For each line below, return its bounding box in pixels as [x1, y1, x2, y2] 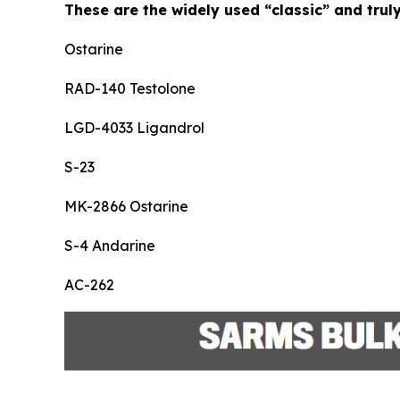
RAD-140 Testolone [64, 79, 196, 98]
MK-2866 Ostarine [64, 197, 188, 216]
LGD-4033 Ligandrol [64, 119, 204, 137]
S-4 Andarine [64, 237, 155, 255]
